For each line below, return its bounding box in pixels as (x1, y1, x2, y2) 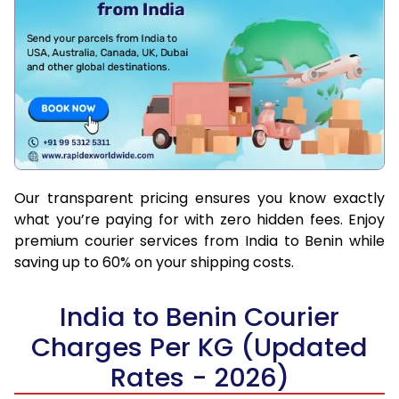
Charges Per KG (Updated (31, 329, 368, 365)
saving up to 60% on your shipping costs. (14, 251, 294, 273)
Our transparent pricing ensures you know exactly (14, 187, 385, 208)
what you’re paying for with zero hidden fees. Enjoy (14, 208, 385, 230)
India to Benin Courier (60, 298, 339, 335)
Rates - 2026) (110, 359, 289, 395)
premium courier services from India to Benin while (14, 230, 385, 251)
